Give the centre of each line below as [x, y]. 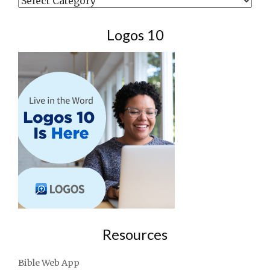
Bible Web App [49, 262]
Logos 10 [135, 34]
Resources [135, 234]
